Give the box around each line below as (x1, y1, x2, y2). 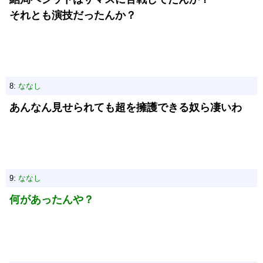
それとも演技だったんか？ (9, 9, 136, 21)
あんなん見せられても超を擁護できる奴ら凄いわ (9, 102, 242, 113)
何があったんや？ (9, 194, 94, 205)
